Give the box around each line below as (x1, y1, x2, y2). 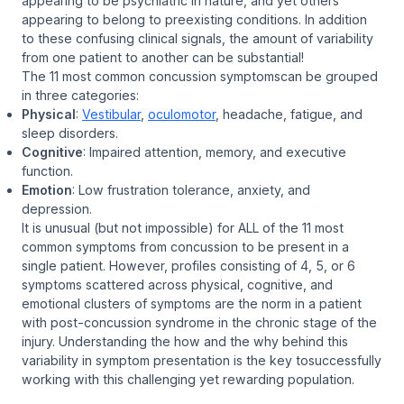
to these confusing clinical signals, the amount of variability (22, 30, 373, 46)
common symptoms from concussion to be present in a (22, 238, 349, 254)
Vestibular (82, 106, 141, 122)
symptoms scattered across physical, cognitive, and (22, 276, 333, 292)
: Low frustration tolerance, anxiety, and (72, 181, 310, 197)
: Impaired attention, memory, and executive (83, 143, 346, 160)
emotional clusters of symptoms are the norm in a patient (22, 295, 362, 311)
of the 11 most (259, 219, 344, 235)
